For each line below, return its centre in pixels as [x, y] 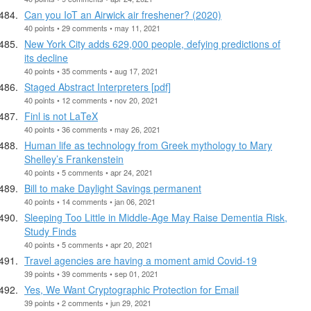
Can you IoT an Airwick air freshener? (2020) [123, 14]
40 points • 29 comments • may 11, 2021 [92, 27]
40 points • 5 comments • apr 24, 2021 [89, 172]
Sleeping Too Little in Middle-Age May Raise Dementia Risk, [156, 217]
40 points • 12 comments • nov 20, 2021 [91, 100]
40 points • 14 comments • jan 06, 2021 [90, 201]
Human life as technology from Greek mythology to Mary [148, 145]
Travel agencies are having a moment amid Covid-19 [141, 260]
